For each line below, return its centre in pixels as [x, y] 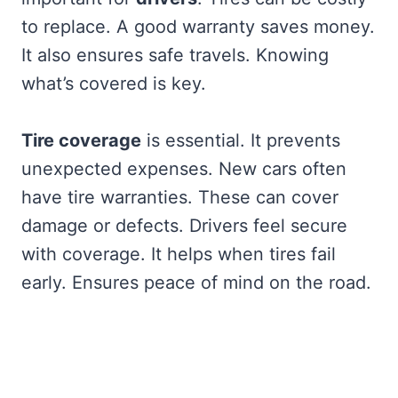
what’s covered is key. [114, 84]
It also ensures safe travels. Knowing [175, 56]
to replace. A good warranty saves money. [198, 27]
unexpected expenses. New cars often [184, 169]
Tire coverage [81, 141]
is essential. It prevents [241, 141]
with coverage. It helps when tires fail [179, 255]
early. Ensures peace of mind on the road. [196, 283]
